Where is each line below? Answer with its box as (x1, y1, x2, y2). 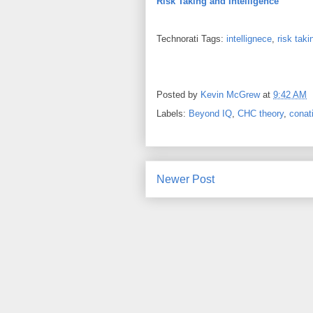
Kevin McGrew (201, 89, 260, 101)
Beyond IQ (189, 108, 232, 119)
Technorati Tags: (156, 34, 226, 44)
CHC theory (238, 108, 284, 119)
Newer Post (156, 173, 214, 185)
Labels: (156, 108, 189, 119)
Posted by (156, 89, 201, 101)
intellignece (226, 34, 272, 44)
